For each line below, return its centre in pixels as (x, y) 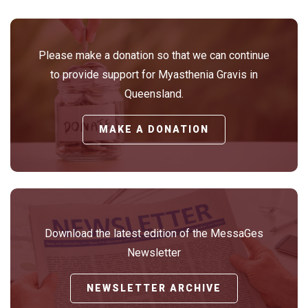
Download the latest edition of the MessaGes (154, 234)
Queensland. (154, 93)
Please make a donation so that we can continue (154, 55)
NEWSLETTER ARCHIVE (154, 288)
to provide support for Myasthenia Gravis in (154, 74)
